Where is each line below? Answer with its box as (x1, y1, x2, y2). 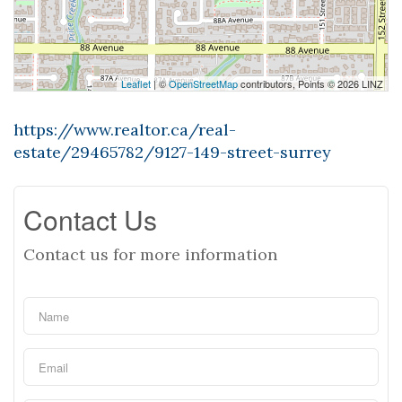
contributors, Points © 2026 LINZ (238, 76, 383, 91)
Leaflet (121, 76, 151, 91)
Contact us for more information (23, 244, 277, 265)
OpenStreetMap (169, 76, 238, 91)
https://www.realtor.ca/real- (13, 119, 236, 140)
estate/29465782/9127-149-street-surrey (13, 142, 331, 162)
